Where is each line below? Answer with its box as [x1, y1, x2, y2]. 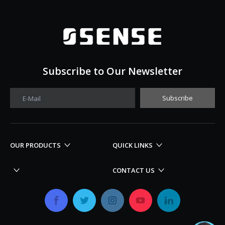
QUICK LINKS [113, 140, 153, 150]
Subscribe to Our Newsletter [43, 64, 182, 78]
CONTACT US [113, 165, 155, 175]
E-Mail [23, 94, 41, 103]
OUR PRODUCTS [10, 140, 61, 150]
